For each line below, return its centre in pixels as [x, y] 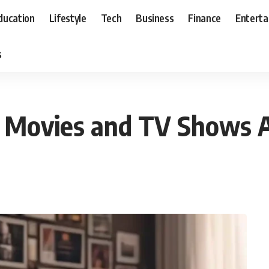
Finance [205, 18]
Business [155, 18]
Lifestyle [68, 18]
